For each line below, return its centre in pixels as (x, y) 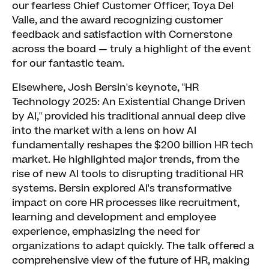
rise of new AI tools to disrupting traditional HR (128, 174)
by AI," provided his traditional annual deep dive (129, 116)
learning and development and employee (114, 217)
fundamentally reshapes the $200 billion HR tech (133, 145)
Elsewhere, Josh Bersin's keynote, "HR (105, 88)
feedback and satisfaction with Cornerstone (122, 35)
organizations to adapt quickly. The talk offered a (133, 246)
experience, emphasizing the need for (106, 232)
